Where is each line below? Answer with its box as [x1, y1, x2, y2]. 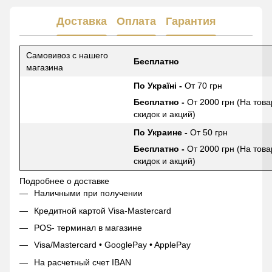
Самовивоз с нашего [26, 50, 108, 61]
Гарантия [165, 15, 216, 27]
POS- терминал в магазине [34, 222, 142, 233]
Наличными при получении [34, 188, 143, 199]
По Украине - [134, 127, 190, 138]
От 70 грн [185, 81, 222, 91]
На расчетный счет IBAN [34, 257, 131, 267]
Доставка [56, 15, 107, 27]
